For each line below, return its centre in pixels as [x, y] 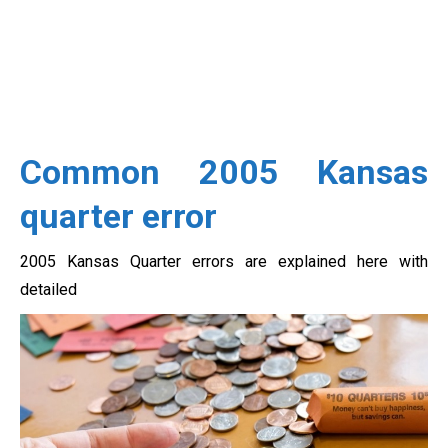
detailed [48, 290]
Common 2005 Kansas [224, 172]
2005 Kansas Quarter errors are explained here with [224, 262]
